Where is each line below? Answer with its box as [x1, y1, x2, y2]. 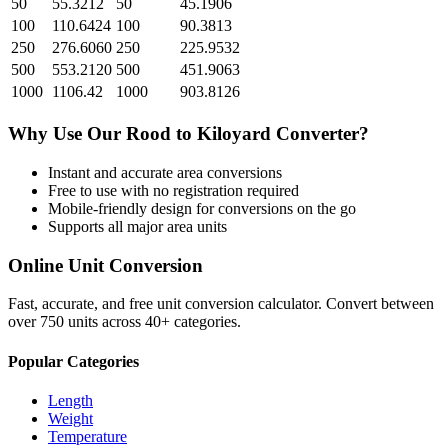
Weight [48, 409, 93, 427]
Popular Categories [8, 352, 139, 370]
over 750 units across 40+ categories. [8, 313, 241, 331]
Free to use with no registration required [48, 181, 299, 199]
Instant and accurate [48, 163, 177, 181]
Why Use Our [8, 123, 126, 145]
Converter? [271, 123, 369, 145]
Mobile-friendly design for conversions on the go [48, 199, 356, 217]
